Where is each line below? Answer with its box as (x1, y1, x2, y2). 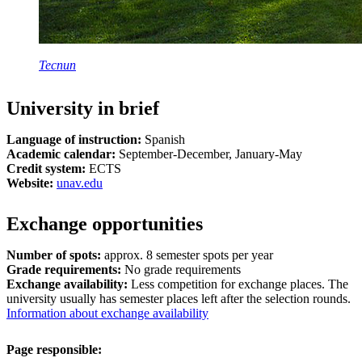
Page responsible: (6, 342, 102, 356)
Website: (6, 175, 53, 190)
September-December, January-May (116, 146, 302, 161)
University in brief (6, 97, 159, 119)
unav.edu (57, 175, 103, 190)
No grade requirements (121, 262, 241, 276)
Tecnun (39, 57, 76, 72)
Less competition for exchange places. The (131, 276, 348, 291)
